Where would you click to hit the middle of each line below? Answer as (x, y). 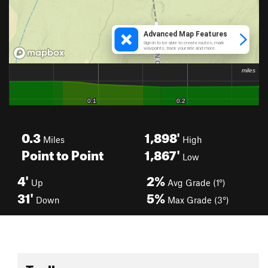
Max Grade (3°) (197, 200)
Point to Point (63, 153)
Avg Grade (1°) (195, 182)
